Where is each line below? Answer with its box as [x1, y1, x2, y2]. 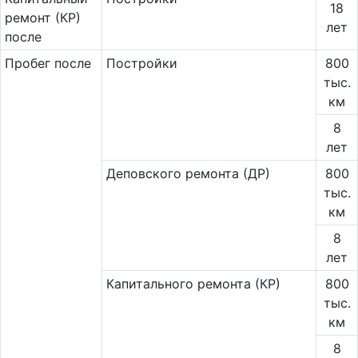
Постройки [105, 55, 177, 71]
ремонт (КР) [4, 10, 81, 26]
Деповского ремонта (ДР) [105, 165, 270, 181]
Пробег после [4, 55, 91, 71]
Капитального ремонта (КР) [105, 276, 280, 292]
